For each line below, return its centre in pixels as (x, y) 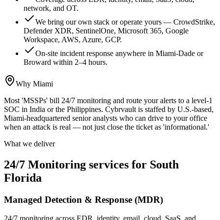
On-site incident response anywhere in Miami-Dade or (119, 53)
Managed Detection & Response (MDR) (83, 199)
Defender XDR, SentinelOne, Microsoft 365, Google (106, 30)
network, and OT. (51, 8)
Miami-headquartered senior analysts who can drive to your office (106, 118)
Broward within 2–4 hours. (66, 62)
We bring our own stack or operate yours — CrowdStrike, (125, 22)
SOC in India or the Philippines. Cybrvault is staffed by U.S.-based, (109, 109)
